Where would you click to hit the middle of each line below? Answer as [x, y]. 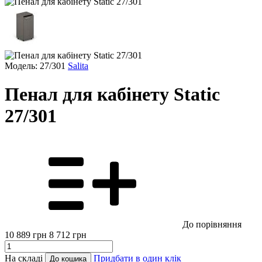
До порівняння [212, 224]
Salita [78, 65]
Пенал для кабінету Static [112, 94]
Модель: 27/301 [35, 65]
